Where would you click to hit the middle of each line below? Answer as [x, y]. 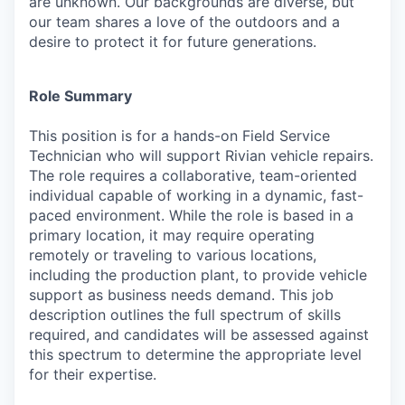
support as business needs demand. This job [181, 294]
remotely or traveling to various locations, [173, 254]
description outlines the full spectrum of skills [185, 314]
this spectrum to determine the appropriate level [195, 354]
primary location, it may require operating [172, 235]
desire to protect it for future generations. [173, 41]
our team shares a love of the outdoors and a [184, 21]
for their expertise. [93, 374]
